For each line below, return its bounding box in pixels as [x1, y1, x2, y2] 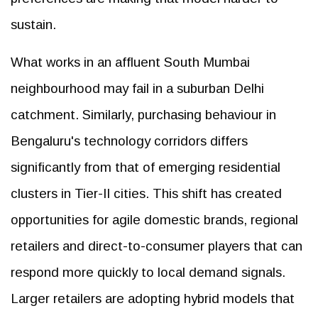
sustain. [11, 16, 56, 32]
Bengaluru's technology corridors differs [11, 133, 248, 148]
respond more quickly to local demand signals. [11, 264, 285, 280]
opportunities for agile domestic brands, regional [11, 212, 298, 227]
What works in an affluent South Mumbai [11, 54, 250, 70]
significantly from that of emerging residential [11, 159, 280, 175]
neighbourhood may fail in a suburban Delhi [11, 80, 264, 96]
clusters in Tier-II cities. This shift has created [11, 185, 282, 201]
